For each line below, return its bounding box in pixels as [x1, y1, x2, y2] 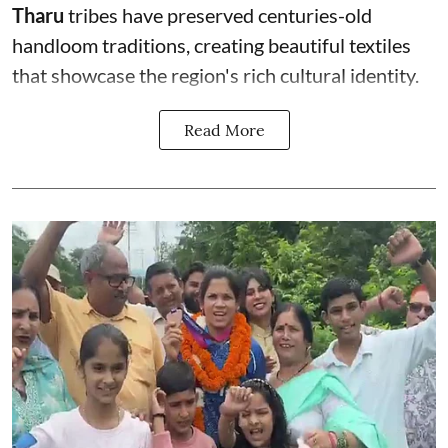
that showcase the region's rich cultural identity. [12, 63, 419, 88]
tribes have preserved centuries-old [64, 3, 372, 28]
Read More [183, 120, 265, 141]
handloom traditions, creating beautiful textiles [12, 33, 411, 58]
